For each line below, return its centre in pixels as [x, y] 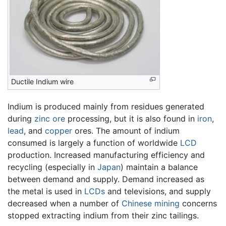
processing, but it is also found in [131, 118]
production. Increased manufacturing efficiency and [106, 155]
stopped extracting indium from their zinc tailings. [103, 215]
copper [59, 130]
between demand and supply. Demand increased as [106, 179]
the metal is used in [46, 191]
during [21, 118]
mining [167, 203]
